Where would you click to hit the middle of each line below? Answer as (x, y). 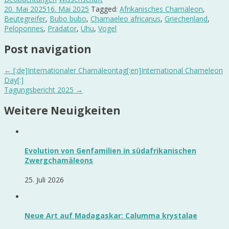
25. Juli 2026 (44, 179)
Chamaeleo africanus (125, 18)
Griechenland (186, 18)
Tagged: (105, 9)
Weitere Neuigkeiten (62, 111)
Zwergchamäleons (59, 161)
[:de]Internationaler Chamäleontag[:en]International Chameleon (117, 70)
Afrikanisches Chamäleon (161, 9)
